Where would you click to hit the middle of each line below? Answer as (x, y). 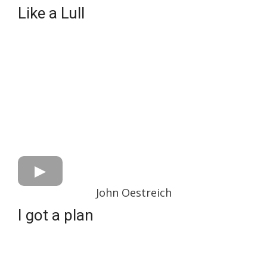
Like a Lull (51, 13)
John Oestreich (133, 193)
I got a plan (56, 215)
